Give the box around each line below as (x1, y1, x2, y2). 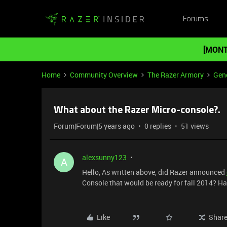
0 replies (144, 121, 171, 131)
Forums (182, 15, 208, 23)
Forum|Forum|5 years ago (54, 121, 135, 131)
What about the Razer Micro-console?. (54, 105, 220, 116)
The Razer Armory (147, 70, 204, 80)
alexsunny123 (82, 153, 127, 162)
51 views (181, 121, 209, 131)
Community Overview (70, 70, 138, 80)
